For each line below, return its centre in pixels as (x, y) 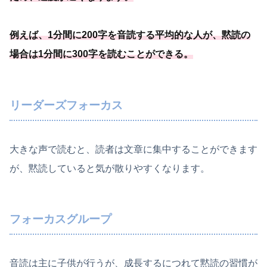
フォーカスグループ (60, 219)
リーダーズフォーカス (66, 105)
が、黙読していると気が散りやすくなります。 (110, 168)
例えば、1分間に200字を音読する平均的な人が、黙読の (130, 35)
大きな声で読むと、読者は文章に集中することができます (133, 149)
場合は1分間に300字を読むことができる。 (101, 54)
